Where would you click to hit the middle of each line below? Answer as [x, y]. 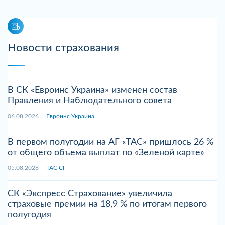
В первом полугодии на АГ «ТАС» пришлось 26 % [110, 142]
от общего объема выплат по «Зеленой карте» [106, 153]
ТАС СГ [56, 168]
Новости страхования [63, 48]
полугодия [29, 215]
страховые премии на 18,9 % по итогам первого [107, 205]
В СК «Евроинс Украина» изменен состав [92, 91]
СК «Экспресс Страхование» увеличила [90, 194]
